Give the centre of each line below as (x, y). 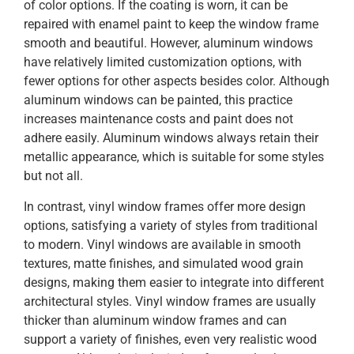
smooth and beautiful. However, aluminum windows (168, 43)
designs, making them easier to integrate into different (174, 282)
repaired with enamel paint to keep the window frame (171, 24)
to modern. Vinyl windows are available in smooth (162, 244)
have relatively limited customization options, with (163, 62)
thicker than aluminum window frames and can (155, 320)
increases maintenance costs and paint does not (158, 119)
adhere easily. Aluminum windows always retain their (171, 138)
